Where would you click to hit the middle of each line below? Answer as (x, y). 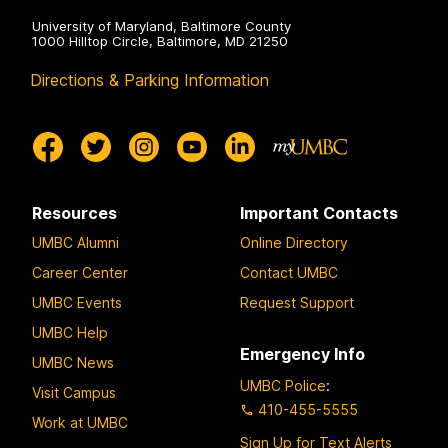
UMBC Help (70, 332)
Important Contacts (319, 213)
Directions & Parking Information (149, 80)
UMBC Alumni (75, 242)
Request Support (297, 302)
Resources (74, 213)
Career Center (80, 272)
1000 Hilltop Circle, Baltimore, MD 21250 (160, 41)
